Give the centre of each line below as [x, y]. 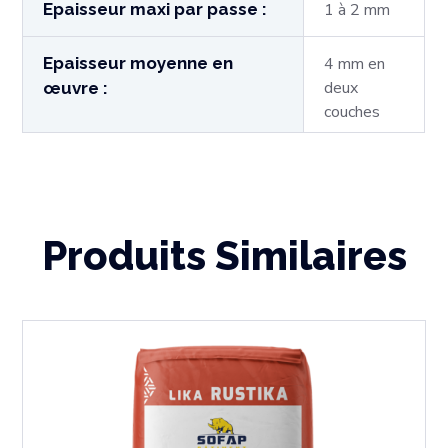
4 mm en [355, 64]
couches [352, 112]
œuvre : [76, 88]
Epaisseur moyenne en [138, 63]
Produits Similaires [224, 256]
